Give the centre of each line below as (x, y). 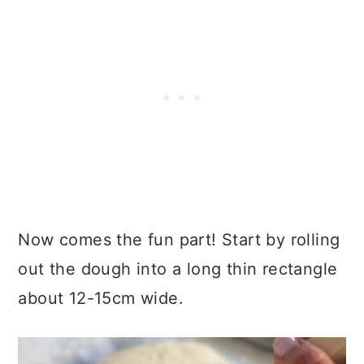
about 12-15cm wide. (101, 299)
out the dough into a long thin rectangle (178, 269)
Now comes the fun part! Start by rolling (179, 240)
